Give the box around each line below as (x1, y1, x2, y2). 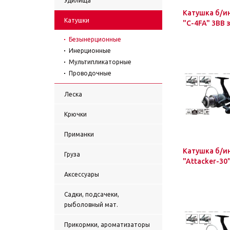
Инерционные (69, 47, 111, 54)
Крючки (64, 111, 87, 118)
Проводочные (69, 70, 111, 76)
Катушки (64, 17, 89, 24)
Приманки (64, 131, 94, 138)
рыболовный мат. (64, 201, 118, 208)
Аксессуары (64, 171, 99, 178)
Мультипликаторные (69, 59, 131, 65)
